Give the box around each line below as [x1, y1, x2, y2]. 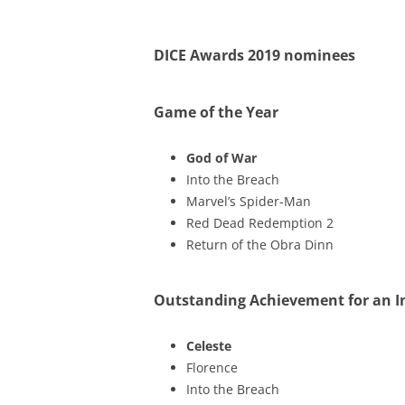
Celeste [185, 336, 231, 354]
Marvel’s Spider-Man [185, 193, 311, 210]
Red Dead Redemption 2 [185, 214, 334, 231]
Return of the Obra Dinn [185, 236, 334, 253]
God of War [185, 149, 257, 166]
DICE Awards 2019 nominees [153, 44, 355, 65]
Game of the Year [153, 102, 278, 122]
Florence [185, 358, 238, 376]
